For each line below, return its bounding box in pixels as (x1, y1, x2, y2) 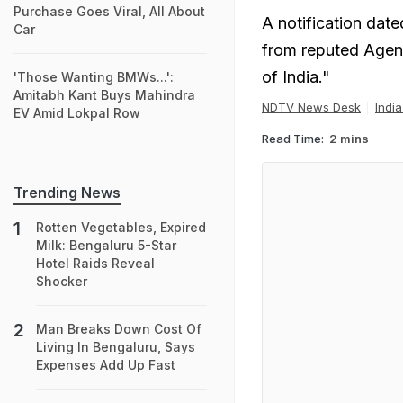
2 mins (329, 130, 369, 146)
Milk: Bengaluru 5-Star (36, 237, 176, 253)
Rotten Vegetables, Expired (36, 219, 206, 235)
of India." (262, 67, 330, 86)
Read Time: (262, 130, 324, 146)
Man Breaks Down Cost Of (36, 321, 201, 336)
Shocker (36, 273, 87, 289)
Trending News (13, 184, 121, 201)
